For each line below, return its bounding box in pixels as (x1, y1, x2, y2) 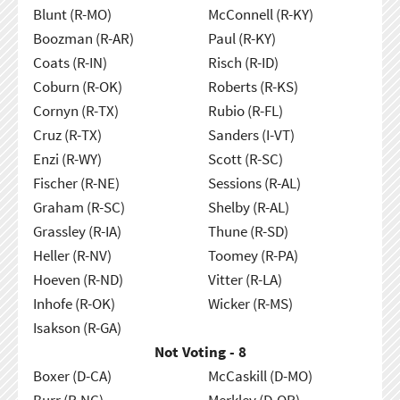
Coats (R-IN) (32, 52, 107, 72)
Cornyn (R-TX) (32, 100, 119, 121)
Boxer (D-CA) (32, 365, 112, 386)
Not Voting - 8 (154, 341, 246, 362)
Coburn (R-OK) (32, 76, 122, 96)
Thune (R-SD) (207, 221, 288, 241)
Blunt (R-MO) (32, 4, 112, 24)
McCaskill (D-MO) (207, 365, 312, 386)
